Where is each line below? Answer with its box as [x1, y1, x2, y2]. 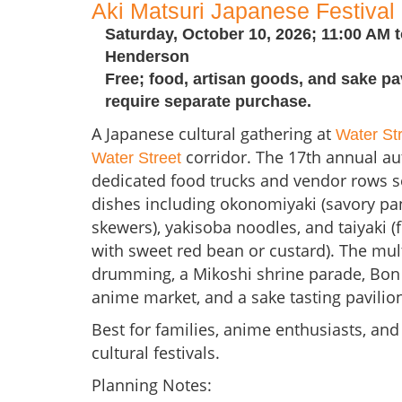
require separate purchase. [105, 92, 311, 111]
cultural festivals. [92, 342, 220, 364]
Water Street [92, 149, 181, 168]
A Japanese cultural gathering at [92, 123, 336, 145]
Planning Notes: [92, 374, 212, 397]
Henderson [105, 48, 189, 66]
